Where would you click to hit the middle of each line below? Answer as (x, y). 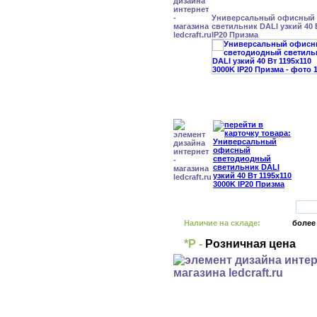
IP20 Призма (235, 35)
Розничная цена (249, 244)
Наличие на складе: (222, 223)
